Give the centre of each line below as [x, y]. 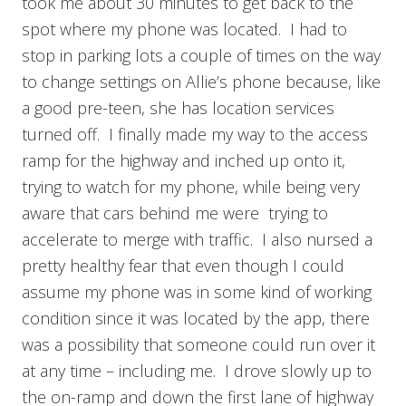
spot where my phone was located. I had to [184, 29]
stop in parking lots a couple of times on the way [201, 55]
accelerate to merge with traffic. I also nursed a [197, 239]
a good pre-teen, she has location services [178, 107]
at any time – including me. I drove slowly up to [197, 370]
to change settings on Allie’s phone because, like [201, 81]
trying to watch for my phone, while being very [191, 186]
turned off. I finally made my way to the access [195, 134]
